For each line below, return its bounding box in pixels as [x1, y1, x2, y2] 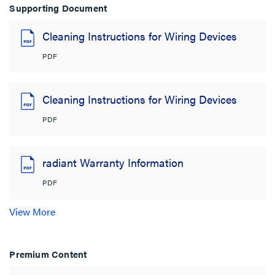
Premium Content [9, 247, 87, 260]
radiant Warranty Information [42, 154, 184, 170]
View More [9, 204, 56, 219]
